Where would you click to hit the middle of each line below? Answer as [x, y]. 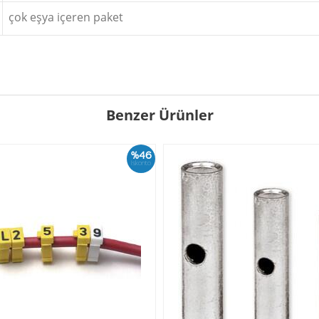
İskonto [141, 162]
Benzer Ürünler [159, 115]
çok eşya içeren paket [66, 17]
